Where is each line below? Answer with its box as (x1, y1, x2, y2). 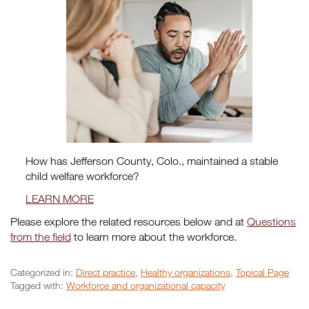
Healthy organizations (141, 266, 230, 278)
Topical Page (236, 266, 289, 278)
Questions (247, 215, 296, 228)
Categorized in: (10, 266, 76, 278)
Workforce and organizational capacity (66, 279, 225, 291)
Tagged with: (10, 279, 66, 291)
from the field (10, 230, 71, 243)
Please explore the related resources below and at (10, 215, 247, 228)
